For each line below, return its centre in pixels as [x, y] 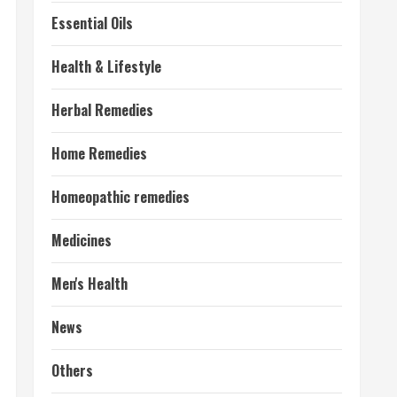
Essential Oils [92, 23]
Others [72, 370]
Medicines [82, 240]
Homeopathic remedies [121, 197]
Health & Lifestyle [106, 66]
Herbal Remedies [102, 110]
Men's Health [90, 284]
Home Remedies [99, 153]
